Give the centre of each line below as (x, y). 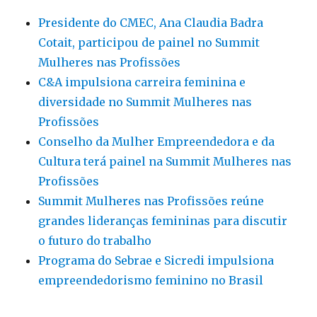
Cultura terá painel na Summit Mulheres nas (165, 162)
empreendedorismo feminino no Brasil (151, 281)
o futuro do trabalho (95, 241)
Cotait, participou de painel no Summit (149, 43)
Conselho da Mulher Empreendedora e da (157, 142)
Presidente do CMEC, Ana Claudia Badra (151, 23)
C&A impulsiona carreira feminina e (142, 82)
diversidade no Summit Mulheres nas (145, 102)
